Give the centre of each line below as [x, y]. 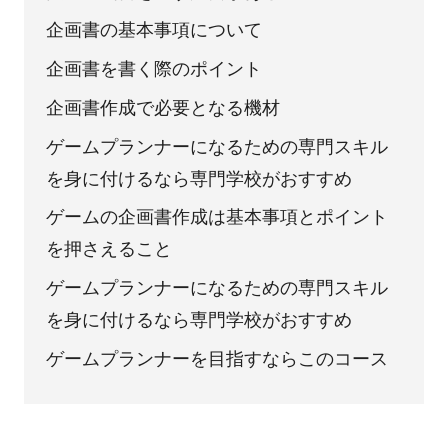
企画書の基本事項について [154, 30]
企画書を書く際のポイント [154, 69]
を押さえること [109, 249]
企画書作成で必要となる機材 [163, 107]
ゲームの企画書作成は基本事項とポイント [217, 217]
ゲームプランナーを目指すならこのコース [217, 358]
